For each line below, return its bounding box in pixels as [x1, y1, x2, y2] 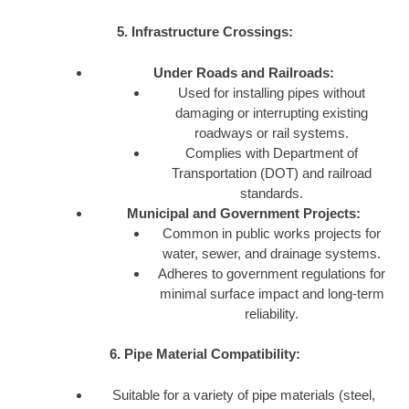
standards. [240, 184, 304, 201]
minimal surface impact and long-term [159, 285, 384, 301]
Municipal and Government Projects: [126, 204, 361, 221]
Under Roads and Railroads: [152, 64, 334, 80]
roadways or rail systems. [194, 124, 350, 141]
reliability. [245, 305, 299, 321]
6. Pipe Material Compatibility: [109, 346, 300, 362]
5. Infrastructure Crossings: [116, 24, 293, 40]
